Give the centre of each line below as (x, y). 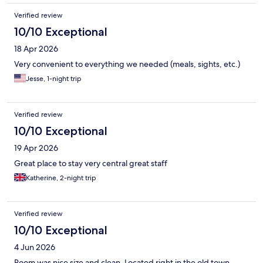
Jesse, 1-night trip (54, 79)
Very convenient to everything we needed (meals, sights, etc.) (127, 64)
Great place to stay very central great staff (91, 163)
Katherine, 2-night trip (61, 178)
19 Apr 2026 (36, 148)
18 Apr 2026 (36, 49)
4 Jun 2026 (35, 247)
